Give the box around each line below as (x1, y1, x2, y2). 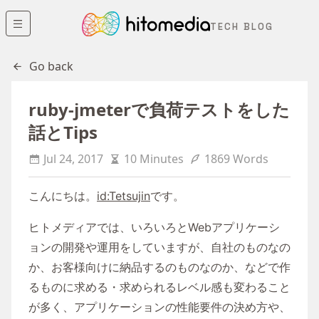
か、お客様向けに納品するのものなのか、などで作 (28, 260, 291, 274)
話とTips (28, 120, 98, 144)
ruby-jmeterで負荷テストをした (28, 98, 290, 121)
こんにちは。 (28, 189, 97, 203)
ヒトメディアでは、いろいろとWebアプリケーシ (28, 220, 280, 234)
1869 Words (204, 151, 268, 167)
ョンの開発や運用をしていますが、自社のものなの (28, 240, 291, 254)
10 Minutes (124, 151, 184, 167)
